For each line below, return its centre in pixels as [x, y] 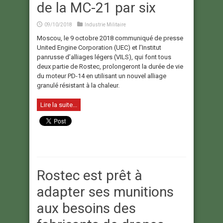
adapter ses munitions [105, 192]
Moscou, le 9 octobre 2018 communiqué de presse [110, 38]
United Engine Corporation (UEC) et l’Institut [99, 48]
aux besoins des [86, 209]
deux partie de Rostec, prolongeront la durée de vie [110, 67]
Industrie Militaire [105, 25]
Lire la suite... [59, 105]
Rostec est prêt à [90, 176]
